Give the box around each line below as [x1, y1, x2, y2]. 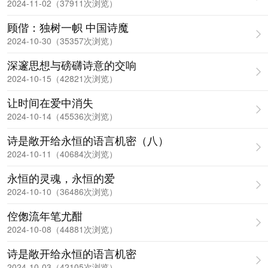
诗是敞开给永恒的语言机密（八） [7, 132, 169, 148]
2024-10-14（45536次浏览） [7, 110, 117, 122]
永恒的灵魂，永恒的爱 [7, 170, 115, 185]
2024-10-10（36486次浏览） [7, 185, 117, 197]
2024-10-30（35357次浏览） [7, 35, 117, 47]
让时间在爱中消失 [7, 95, 93, 110]
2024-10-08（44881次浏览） [7, 223, 117, 235]
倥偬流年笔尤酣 [7, 208, 83, 223]
